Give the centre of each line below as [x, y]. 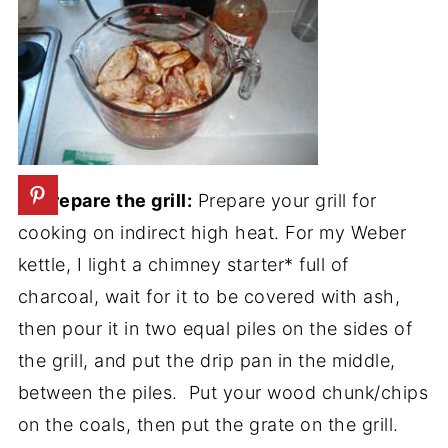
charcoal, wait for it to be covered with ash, [209, 296]
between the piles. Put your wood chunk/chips [223, 392]
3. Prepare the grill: [105, 200]
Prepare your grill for [284, 200]
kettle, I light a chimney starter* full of [183, 264]
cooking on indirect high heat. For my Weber [212, 232]
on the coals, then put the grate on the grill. [208, 424]
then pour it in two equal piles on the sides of [215, 328]
